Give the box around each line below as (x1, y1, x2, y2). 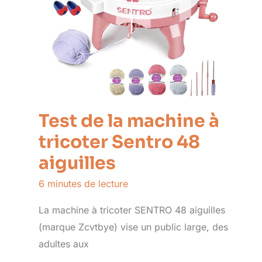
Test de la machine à (39, 110, 219, 133)
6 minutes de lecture (39, 178, 128, 190)
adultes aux (39, 238, 89, 250)
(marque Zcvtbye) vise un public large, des (39, 221, 228, 233)
